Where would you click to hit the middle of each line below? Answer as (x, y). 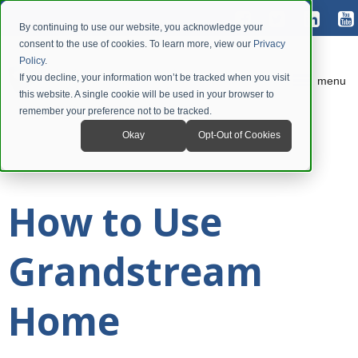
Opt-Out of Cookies (239, 135)
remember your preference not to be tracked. (115, 111)
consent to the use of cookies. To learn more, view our (136, 44)
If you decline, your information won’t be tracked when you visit (154, 78)
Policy (32, 61)
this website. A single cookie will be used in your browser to (147, 94)
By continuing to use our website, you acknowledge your (141, 27)
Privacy (269, 44)
